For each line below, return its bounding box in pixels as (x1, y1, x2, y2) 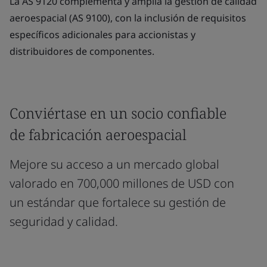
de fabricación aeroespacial (10, 125, 187, 144)
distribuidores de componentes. (10, 45, 154, 58)
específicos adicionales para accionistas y (10, 28, 195, 41)
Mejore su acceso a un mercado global (10, 156, 219, 172)
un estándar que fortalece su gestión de (10, 194, 226, 210)
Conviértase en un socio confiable (10, 103, 226, 123)
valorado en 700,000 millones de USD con (10, 175, 234, 191)
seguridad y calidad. (10, 213, 118, 229)
